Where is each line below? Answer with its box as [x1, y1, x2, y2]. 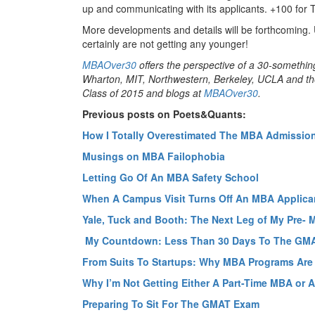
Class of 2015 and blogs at [82, 85, 204, 100]
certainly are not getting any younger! [82, 36, 248, 51]
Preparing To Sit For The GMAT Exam [82, 296, 259, 311]
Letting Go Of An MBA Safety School [82, 169, 259, 184]
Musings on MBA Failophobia [82, 148, 225, 163]
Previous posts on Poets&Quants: [82, 106, 246, 121]
